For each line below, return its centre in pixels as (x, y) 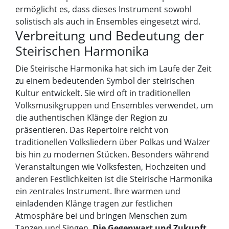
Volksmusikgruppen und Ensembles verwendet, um (114, 105)
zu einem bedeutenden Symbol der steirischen (105, 81)
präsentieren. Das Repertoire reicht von (92, 130)
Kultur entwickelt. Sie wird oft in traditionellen (103, 93)
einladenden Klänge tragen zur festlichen (94, 203)
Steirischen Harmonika (82, 51)
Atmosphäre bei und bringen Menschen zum (101, 216)
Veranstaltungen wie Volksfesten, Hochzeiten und (111, 167)
